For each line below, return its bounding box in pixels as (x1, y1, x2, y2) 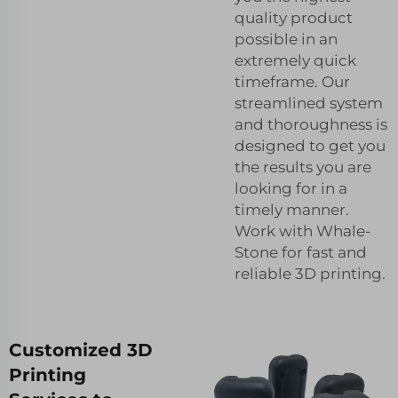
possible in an (235, 29, 338, 48)
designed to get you (235, 136, 386, 155)
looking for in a (235, 179, 347, 197)
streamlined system (235, 93, 383, 112)
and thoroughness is (235, 115, 387, 133)
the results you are (235, 157, 371, 176)
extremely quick (235, 51, 356, 69)
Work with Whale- (235, 221, 371, 240)
